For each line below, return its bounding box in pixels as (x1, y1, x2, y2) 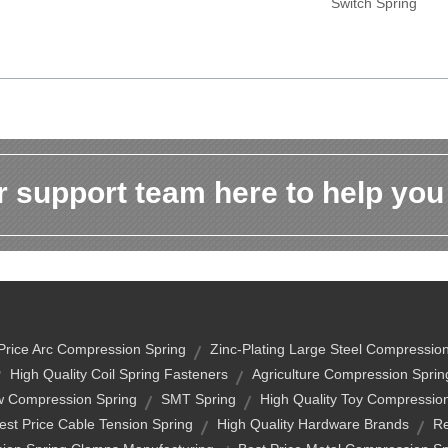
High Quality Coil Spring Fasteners (9, 366, 228, 382)
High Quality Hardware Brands (216, 416, 409, 432)
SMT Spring (161, 391, 236, 407)
